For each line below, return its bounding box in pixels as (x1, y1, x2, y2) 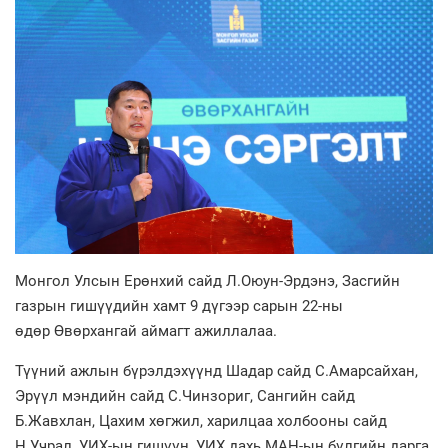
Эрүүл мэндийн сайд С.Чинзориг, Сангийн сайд (15, 386, 355, 405)
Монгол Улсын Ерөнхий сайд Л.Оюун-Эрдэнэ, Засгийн (15, 271, 400, 290)
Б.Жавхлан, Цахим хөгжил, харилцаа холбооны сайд (15, 411, 387, 430)
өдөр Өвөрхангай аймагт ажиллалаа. (15, 321, 277, 340)
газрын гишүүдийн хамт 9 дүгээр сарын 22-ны (15, 296, 343, 315)
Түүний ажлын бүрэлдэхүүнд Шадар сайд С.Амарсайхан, (15, 361, 418, 380)
